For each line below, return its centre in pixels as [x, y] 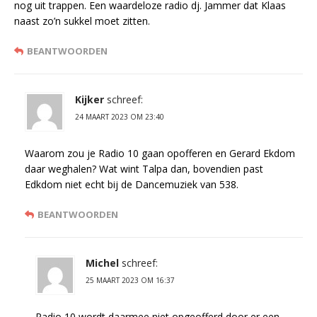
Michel [102, 263]
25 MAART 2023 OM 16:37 [130, 281]
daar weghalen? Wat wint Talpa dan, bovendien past [144, 169]
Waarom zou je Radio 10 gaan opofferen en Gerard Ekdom [160, 154]
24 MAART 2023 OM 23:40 [120, 117]
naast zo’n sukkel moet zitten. [82, 21]
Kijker [90, 100]
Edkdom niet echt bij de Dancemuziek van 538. [132, 185]
